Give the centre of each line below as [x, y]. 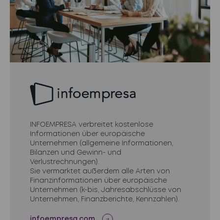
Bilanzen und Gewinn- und [75, 152]
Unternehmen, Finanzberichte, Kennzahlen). [104, 199]
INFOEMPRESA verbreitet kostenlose [91, 124]
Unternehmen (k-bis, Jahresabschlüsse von [105, 190]
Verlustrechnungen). [64, 162]
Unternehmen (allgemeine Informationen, [101, 143]
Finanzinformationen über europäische [98, 180]
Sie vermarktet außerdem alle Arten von [100, 171]
